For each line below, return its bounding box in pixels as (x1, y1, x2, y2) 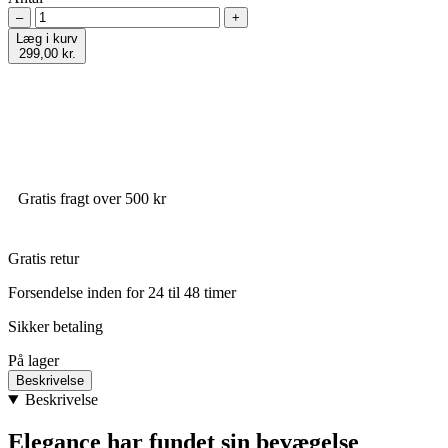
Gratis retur (8, 250, 79, 267)
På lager (8, 352, 59, 369)
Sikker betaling (8, 318, 103, 335)
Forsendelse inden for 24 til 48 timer (8, 284, 236, 301)
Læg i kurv (16, 31, 78, 46)
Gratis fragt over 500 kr (18, 190, 166, 207)
